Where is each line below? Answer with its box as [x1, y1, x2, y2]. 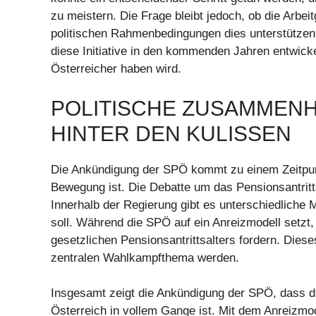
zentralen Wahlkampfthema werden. [51, 250, 239, 265]
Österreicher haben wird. [51, 62, 181, 76]
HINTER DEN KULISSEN [51, 121, 291, 145]
